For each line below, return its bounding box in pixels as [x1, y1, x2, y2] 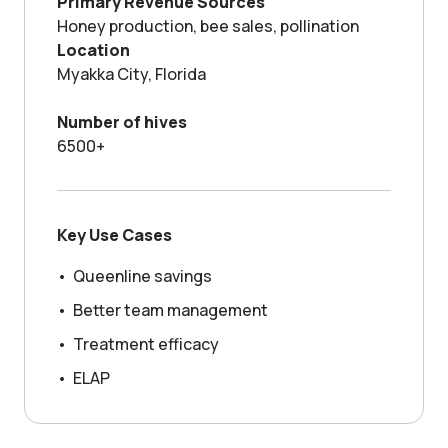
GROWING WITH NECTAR [141, 7, 307, 24]
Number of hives [57, 111, 187, 133]
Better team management [73, 299, 268, 321]
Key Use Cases [57, 224, 172, 246]
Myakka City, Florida [57, 63, 206, 85]
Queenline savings [73, 265, 212, 287]
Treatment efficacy [73, 333, 219, 355]
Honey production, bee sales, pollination [57, 15, 359, 37]
